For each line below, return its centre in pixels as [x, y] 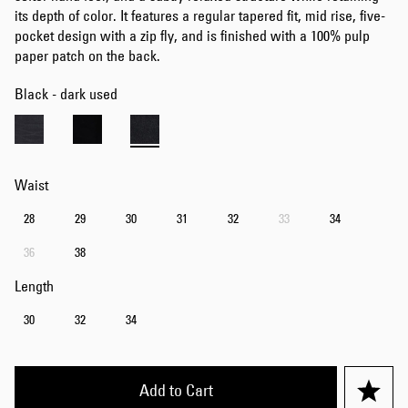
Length [34, 286]
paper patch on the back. [87, 56]
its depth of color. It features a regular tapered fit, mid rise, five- [200, 15]
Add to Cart [176, 391]
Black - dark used [66, 94]
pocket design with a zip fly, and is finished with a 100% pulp [192, 36]
